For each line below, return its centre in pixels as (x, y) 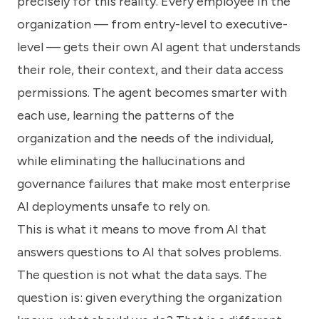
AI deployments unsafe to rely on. (114, 206)
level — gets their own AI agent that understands (159, 47)
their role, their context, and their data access (150, 69)
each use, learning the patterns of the (126, 115)
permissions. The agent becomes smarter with (152, 92)
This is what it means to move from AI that (142, 229)
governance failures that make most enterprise (154, 183)
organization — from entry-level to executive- (152, 24)
